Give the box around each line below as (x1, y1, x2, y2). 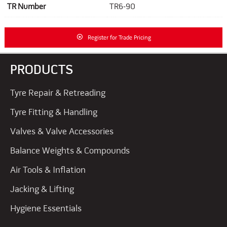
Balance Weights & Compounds (10, 146, 130, 156)
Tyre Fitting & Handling (10, 108, 97, 117)
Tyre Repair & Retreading (10, 89, 105, 98)
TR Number (7, 3, 46, 11)
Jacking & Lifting (10, 185, 74, 194)
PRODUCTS (10, 64, 73, 77)
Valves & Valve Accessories (10, 127, 113, 136)
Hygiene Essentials (10, 204, 82, 213)
